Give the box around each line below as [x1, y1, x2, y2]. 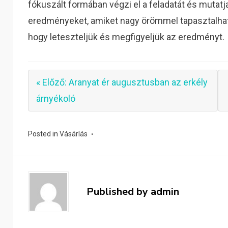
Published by [87, 185, 151, 198]
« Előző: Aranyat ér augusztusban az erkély [36, 77, 208, 88]
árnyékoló [36, 93, 76, 104]
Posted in [28, 130, 60, 138]
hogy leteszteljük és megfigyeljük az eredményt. [28, 32, 225, 42]
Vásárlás [60, 130, 88, 138]
